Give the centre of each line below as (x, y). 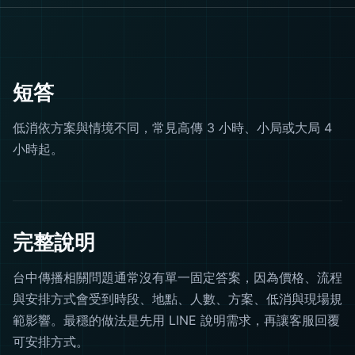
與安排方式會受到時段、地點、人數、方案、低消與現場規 (177, 298)
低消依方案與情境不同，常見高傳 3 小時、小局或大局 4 (172, 128)
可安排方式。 (51, 341)
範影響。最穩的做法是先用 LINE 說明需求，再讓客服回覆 (176, 320)
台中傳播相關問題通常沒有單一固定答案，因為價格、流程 (177, 277)
